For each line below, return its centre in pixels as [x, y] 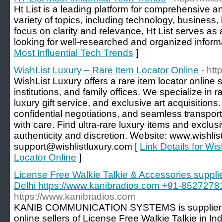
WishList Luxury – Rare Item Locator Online [106, 70]
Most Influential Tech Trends [74, 53]
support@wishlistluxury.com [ [77, 146]
